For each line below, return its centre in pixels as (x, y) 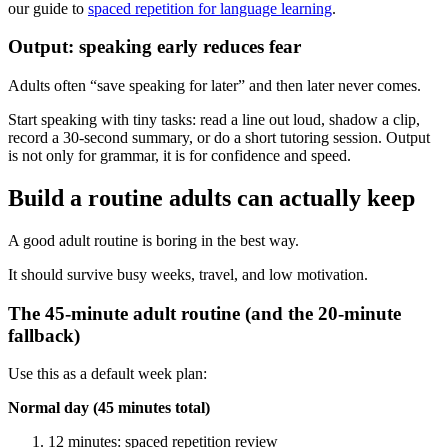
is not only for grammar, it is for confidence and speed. (179, 156)
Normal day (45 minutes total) (109, 408)
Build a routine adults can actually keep (211, 198)
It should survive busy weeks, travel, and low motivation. (188, 274)
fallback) (44, 335)
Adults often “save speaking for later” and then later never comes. (214, 86)
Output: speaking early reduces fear (154, 47)
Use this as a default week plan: (107, 374)
